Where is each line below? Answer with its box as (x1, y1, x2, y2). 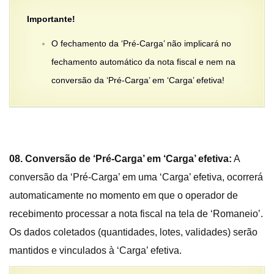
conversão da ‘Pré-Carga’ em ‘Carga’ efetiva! (51, 75, 224, 86)
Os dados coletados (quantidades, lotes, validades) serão (9, 227, 257, 238)
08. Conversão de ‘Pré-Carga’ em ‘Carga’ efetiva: (9, 154, 232, 165)
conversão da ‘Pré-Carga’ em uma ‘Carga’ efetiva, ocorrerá (9, 172, 263, 183)
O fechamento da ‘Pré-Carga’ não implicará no (51, 39, 231, 49)
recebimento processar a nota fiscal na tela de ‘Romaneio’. (9, 209, 263, 220)
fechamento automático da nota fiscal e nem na (51, 57, 235, 67)
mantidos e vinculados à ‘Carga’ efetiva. (9, 245, 182, 256)
